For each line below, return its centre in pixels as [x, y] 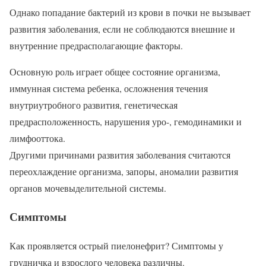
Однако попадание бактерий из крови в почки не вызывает [130, 12]
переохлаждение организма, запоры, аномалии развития [124, 171]
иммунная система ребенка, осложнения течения [109, 88]
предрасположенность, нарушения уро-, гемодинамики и [126, 121]
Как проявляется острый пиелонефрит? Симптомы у [116, 246]
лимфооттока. [37, 138]
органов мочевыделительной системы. [88, 188]
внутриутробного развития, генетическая [94, 104]
